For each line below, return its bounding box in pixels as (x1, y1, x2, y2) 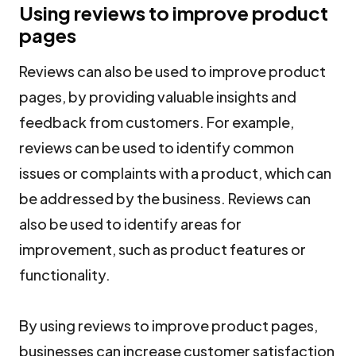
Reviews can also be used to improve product (19, 62, 326, 80)
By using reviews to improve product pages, (19, 316, 318, 335)
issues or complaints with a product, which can (19, 164, 331, 182)
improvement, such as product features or (19, 240, 306, 258)
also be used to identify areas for (19, 215, 242, 233)
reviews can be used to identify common (19, 138, 294, 157)
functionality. (19, 265, 110, 284)
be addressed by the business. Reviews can (19, 189, 311, 207)
